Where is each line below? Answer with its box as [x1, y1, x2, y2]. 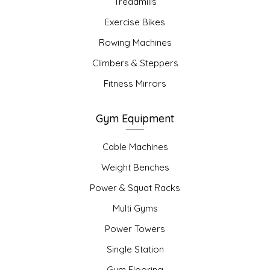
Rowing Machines [98, 37, 172, 49]
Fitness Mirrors [104, 78, 166, 90]
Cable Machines [102, 141, 168, 153]
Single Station [106, 243, 164, 256]
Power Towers [105, 223, 165, 235]
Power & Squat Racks [90, 182, 180, 194]
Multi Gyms [112, 202, 158, 215]
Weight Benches [101, 162, 169, 174]
